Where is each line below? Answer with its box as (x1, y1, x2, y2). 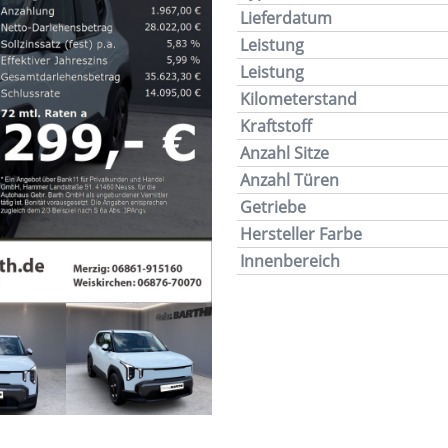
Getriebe (239, 195, 306, 217)
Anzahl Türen (239, 168, 339, 190)
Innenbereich (239, 249, 340, 271)
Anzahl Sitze (239, 141, 329, 163)
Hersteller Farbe (239, 222, 362, 244)
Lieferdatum (239, 6, 332, 28)
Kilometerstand (239, 87, 357, 109)
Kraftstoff (239, 114, 312, 136)
